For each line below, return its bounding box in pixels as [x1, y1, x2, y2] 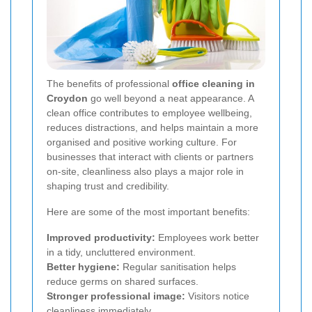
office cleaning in [172, 77, 255, 89]
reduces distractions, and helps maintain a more [47, 121, 258, 133]
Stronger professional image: [47, 290, 185, 302]
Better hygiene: [47, 260, 120, 272]
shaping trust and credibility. [47, 180, 169, 192]
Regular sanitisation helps [120, 260, 236, 272]
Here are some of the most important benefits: [47, 205, 250, 217]
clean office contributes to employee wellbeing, [47, 107, 252, 118]
